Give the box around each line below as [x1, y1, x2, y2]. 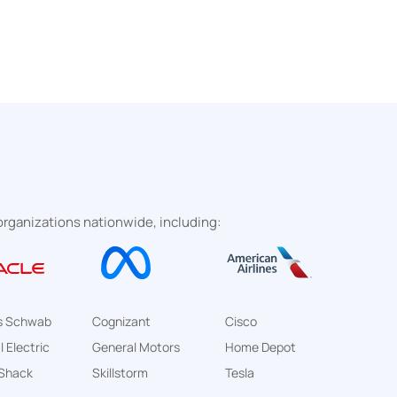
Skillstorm [92, 364, 148, 381]
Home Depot [225, 339, 296, 355]
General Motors [92, 339, 180, 355]
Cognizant [92, 313, 151, 330]
